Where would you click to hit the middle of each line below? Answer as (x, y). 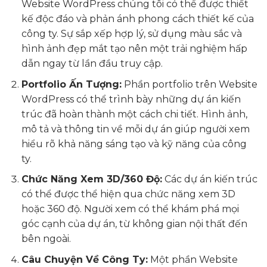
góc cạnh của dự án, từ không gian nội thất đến (134, 224)
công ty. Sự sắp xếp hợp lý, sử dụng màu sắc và (131, 34)
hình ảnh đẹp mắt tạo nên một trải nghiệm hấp (134, 49)
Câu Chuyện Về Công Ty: (84, 259)
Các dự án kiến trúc (209, 179)
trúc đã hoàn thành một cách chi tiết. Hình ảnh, (134, 114)
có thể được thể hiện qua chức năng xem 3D (128, 194)
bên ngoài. (46, 239)
